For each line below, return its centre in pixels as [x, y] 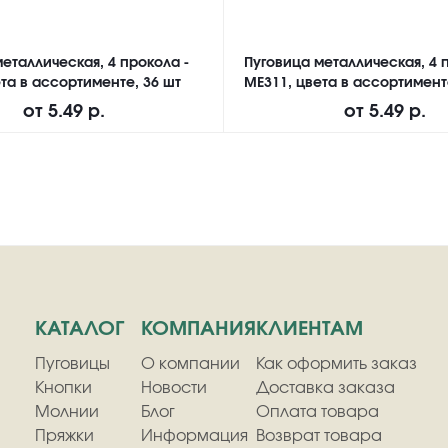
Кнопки [64, 388]
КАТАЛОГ [80, 329]
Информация [195, 436]
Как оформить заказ [337, 364]
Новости [174, 388]
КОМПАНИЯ [199, 329]
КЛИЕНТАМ [310, 329]
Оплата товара [318, 412]
